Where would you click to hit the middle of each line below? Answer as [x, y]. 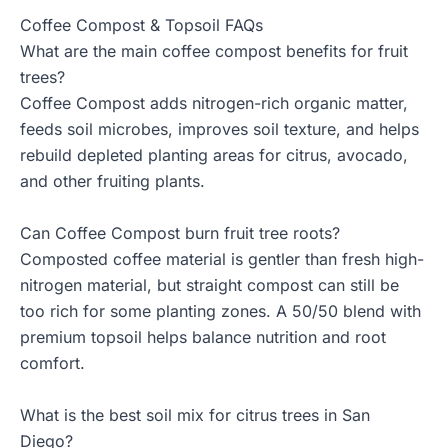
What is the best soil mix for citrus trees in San [195, 415]
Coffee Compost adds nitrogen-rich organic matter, [214, 103]
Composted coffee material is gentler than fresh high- [222, 259]
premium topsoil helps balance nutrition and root [203, 337]
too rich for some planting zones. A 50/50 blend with [220, 311]
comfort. [52, 363]
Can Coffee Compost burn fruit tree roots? [180, 233]
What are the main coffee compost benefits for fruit [214, 51]
